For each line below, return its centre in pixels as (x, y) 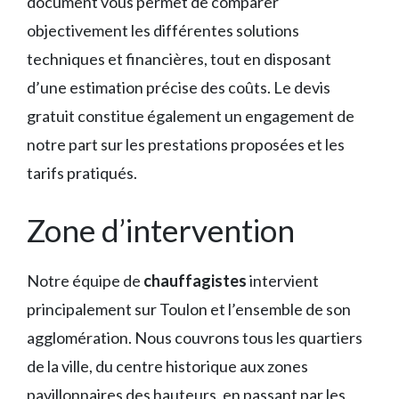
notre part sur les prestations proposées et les (186, 145)
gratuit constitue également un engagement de (191, 116)
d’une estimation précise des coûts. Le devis (179, 88)
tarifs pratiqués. (82, 173)
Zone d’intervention (161, 230)
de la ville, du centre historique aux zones (167, 366)
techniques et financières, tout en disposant (179, 59)
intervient (283, 281)
